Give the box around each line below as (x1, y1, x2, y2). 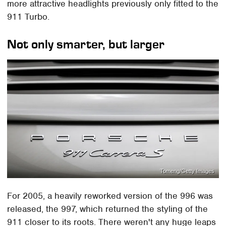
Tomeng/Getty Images (159, 168, 214, 175)
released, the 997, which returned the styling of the (7, 203, 208, 214)
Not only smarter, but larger (7, 37, 165, 52)
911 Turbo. (7, 11, 50, 23)
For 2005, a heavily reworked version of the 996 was (7, 190, 213, 201)
